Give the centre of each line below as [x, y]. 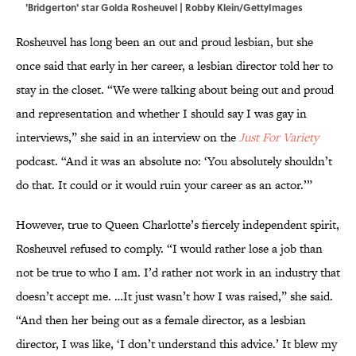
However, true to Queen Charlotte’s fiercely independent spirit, [178, 225]
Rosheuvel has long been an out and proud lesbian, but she [164, 42]
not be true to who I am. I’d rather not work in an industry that [178, 273]
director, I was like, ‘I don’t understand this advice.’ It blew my [176, 344]
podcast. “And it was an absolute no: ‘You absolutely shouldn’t [174, 161]
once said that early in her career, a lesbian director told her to [174, 66]
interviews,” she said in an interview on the [128, 137]
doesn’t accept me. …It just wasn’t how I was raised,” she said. [174, 296]
